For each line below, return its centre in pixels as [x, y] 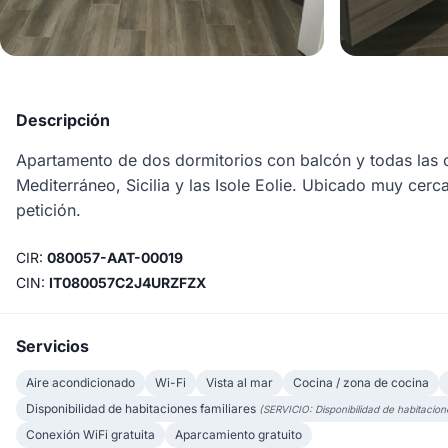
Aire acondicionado [80, 383]
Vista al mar [239, 383]
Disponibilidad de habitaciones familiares [142, 409]
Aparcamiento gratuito [238, 435]
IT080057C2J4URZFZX [127, 283]
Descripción [63, 120]
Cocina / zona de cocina [361, 383]
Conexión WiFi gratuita [90, 435]
